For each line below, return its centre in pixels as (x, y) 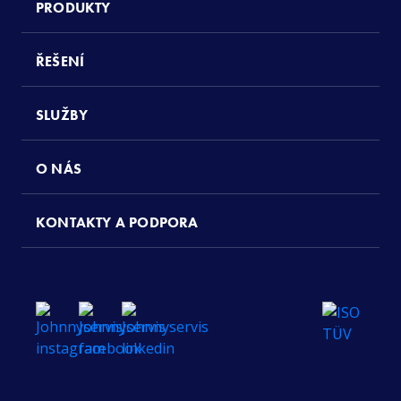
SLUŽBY (62, 115)
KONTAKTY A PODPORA (117, 222)
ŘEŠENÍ (60, 61)
